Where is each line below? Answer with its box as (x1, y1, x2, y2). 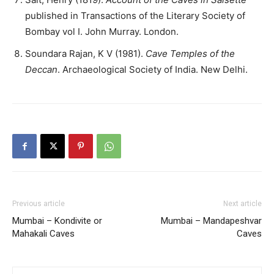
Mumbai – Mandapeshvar (161, 215, 262, 226)
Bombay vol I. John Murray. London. (25, 25, 179, 37)
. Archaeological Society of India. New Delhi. (57, 63, 248, 75)
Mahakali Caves (12, 228, 75, 239)
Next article (223, 199, 262, 208)
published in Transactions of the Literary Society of (25, 9, 245, 21)
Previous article (12, 199, 65, 208)
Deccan (25, 63, 57, 75)
